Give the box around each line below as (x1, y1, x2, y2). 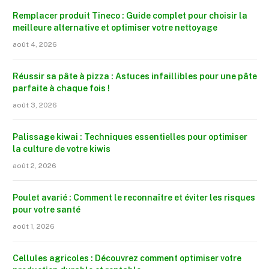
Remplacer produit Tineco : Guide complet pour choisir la (13, 11, 247, 21)
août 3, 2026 (13, 101, 57, 110)
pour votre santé (13, 205, 80, 215)
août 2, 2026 (13, 162, 56, 171)
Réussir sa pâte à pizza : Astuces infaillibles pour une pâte (13, 71, 257, 82)
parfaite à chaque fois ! (13, 83, 110, 94)
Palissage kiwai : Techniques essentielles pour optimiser (13, 132, 247, 142)
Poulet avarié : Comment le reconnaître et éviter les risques (13, 193, 255, 203)
